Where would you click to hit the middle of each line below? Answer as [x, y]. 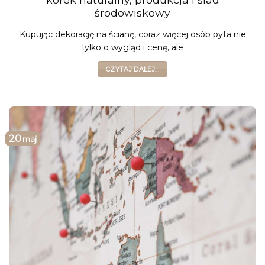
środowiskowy [132, 13]
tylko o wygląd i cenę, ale [132, 48]
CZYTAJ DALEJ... [132, 70]
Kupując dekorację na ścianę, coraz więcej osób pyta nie [132, 35]
